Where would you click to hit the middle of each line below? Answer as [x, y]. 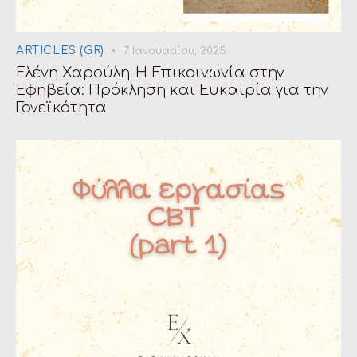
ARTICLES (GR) [60, 51]
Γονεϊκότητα [61, 108]
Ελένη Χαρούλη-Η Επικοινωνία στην [150, 73]
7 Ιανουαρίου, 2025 [175, 51]
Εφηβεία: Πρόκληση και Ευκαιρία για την [172, 90]
